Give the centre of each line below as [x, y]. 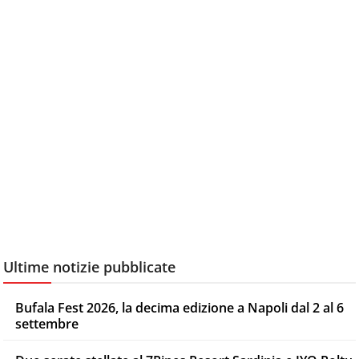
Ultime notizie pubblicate [89, 267]
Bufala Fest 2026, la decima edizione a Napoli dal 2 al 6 [179, 308]
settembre [47, 324]
